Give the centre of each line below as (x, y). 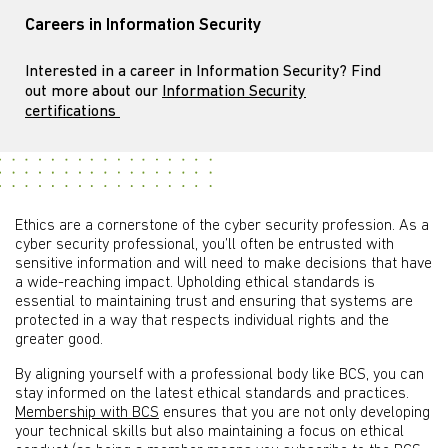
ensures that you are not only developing (294, 413)
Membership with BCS (87, 413)
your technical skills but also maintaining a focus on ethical (209, 432)
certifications (72, 112)
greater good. (59, 340)
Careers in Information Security (143, 26)
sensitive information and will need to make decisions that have (223, 264)
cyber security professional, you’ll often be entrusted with (204, 245)
